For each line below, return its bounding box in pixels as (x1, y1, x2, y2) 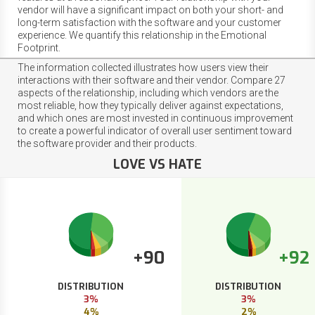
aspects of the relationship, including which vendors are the (18, 86, 278, 98)
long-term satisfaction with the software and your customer (18, 16, 281, 28)
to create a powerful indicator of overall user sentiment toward (18, 124, 292, 136)
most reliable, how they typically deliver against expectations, (18, 99, 283, 111)
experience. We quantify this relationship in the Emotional (18, 29, 266, 41)
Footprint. (18, 41, 60, 53)
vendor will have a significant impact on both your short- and (18, 4, 283, 15)
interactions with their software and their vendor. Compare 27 (18, 74, 285, 86)
